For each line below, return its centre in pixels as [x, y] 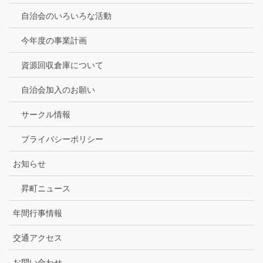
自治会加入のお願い [58, 90]
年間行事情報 [38, 213]
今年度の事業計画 [54, 41]
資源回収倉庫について [62, 65]
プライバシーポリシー [62, 139]
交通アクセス [38, 238]
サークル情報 [46, 115]
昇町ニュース [46, 189]
